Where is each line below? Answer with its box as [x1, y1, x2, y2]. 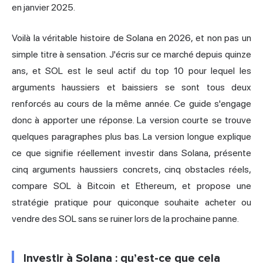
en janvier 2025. [12, 1, 75, 13]
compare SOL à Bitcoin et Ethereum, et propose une [12, 180, 251, 191]
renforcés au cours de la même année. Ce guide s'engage [12, 97, 251, 109]
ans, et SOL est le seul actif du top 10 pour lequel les [12, 65, 251, 76]
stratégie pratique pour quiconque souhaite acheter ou [12, 196, 251, 208]
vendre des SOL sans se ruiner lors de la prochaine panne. [12, 213, 239, 224]
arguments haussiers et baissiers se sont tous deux [12, 81, 251, 93]
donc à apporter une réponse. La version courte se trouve [12, 114, 251, 126]
